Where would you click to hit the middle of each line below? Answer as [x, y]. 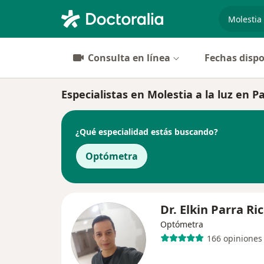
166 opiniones [234, 238]
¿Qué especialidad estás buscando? [147, 131]
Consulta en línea [129, 58]
